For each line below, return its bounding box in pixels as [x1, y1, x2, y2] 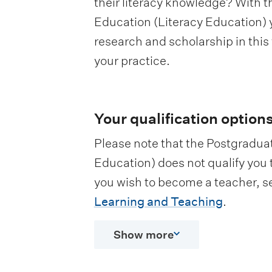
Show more [113, 228, 174, 242]
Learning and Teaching [93, 194, 223, 209]
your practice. [93, 53, 170, 68]
